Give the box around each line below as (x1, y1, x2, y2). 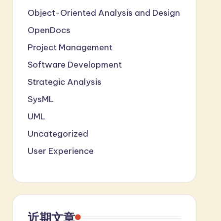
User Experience (27, 145, 94, 156)
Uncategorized (27, 128, 88, 139)
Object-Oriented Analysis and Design (27, 7, 180, 18)
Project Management (27, 41, 112, 53)
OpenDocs (27, 24, 71, 36)
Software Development (27, 59, 122, 70)
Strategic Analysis (27, 76, 102, 87)
